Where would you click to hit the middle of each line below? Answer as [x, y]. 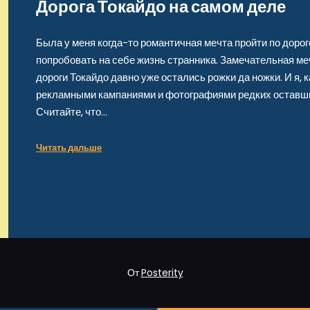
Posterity [162, 273]
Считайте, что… [72, 112]
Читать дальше [69, 147]
